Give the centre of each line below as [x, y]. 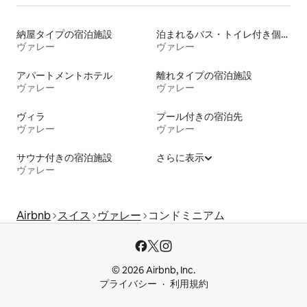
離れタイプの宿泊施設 [204, 75]
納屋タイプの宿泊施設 [64, 34]
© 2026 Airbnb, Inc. [153, 270]
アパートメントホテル [64, 75]
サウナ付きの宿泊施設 [64, 157]
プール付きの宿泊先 [199, 116]
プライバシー [128, 284]
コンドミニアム [186, 215]
